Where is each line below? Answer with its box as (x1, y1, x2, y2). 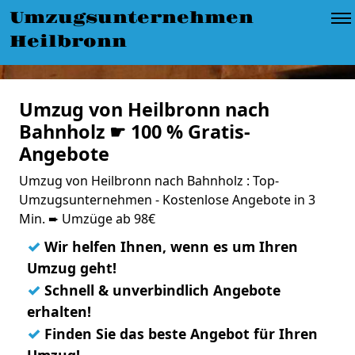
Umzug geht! (27, 258, 116, 277)
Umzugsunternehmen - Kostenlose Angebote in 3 (19, 191, 315, 208)
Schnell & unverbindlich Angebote (40, 281, 281, 300)
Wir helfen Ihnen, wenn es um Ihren (40, 237, 298, 256)
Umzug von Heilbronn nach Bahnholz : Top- (19, 172, 279, 189)
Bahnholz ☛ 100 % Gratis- (19, 119, 250, 144)
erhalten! (27, 302, 91, 321)
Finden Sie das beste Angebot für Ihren (40, 324, 318, 343)
